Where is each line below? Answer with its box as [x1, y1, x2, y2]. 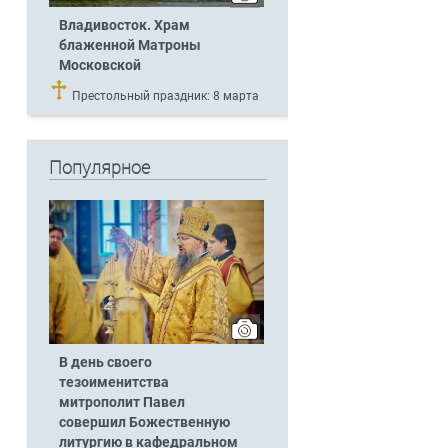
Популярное [48, 157, 150, 179]
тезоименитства [58, 373, 169, 391]
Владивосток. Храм [58, 17, 190, 35]
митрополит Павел [58, 393, 185, 411]
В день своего [58, 353, 152, 371]
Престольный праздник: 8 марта [68, 89, 259, 104]
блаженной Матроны [58, 37, 201, 55]
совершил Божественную [58, 413, 230, 431]
